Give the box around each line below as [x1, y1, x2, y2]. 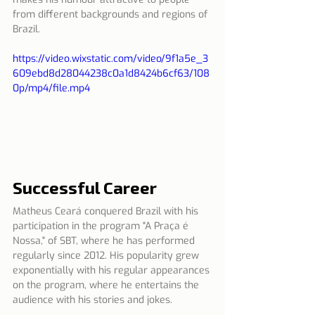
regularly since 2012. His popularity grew [13, 248, 202, 262]
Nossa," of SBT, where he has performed [13, 233, 198, 247]
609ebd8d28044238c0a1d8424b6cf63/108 [13, 66, 210, 80]
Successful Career [13, 176, 157, 198]
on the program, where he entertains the [13, 278, 202, 292]
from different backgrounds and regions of [13, 7, 210, 21]
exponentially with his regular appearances [13, 263, 212, 277]
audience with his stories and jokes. [13, 292, 172, 307]
